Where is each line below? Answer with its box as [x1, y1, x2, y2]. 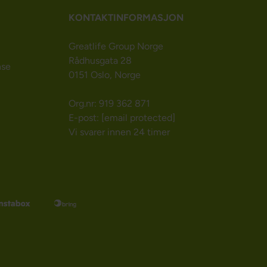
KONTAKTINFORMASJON [68, 12, 184, 24]
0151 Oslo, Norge [68, 69, 141, 81]
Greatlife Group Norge [68, 41, 163, 52]
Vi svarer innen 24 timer [68, 126, 170, 138]
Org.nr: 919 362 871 [68, 98, 150, 110]
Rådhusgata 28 [68, 55, 132, 67]
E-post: [68, 112, 101, 124]
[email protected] [101, 112, 175, 124]
